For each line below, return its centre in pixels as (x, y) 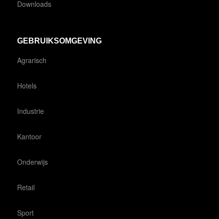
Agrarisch (32, 60)
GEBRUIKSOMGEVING (59, 41)
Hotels (27, 85)
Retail (26, 187)
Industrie (31, 111)
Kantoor (29, 136)
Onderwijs (33, 162)
